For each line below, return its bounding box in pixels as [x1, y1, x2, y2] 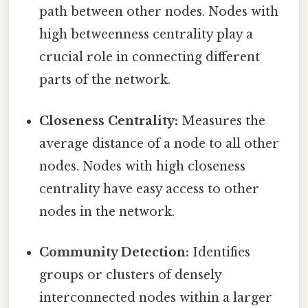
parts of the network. [39, 72, 171, 88]
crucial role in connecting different [39, 49, 261, 65]
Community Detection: [39, 244, 190, 260]
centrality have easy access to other [39, 181, 260, 197]
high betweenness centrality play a [39, 27, 254, 43]
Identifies [189, 244, 251, 260]
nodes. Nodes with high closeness [39, 158, 246, 174]
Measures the [178, 113, 266, 129]
